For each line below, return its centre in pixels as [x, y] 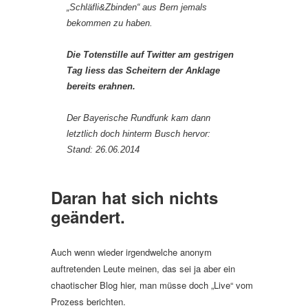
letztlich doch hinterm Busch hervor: [139, 134]
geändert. [88, 217]
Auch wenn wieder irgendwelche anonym [131, 252]
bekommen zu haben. [110, 23]
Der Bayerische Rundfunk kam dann [139, 118]
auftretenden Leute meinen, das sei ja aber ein [143, 268]
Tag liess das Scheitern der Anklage [143, 70]
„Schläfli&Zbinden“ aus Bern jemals [137, 7]
